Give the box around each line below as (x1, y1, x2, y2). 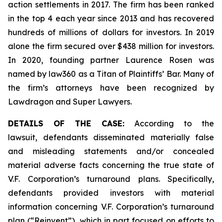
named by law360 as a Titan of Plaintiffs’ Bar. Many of (8, 69, 214, 79)
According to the (124, 118, 214, 128)
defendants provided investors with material (8, 188, 214, 198)
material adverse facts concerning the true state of (8, 160, 214, 170)
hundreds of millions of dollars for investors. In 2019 (8, 27, 214, 37)
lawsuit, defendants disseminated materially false (8, 132, 214, 142)
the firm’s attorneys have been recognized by (8, 83, 214, 93)
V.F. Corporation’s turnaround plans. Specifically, (8, 174, 214, 184)
